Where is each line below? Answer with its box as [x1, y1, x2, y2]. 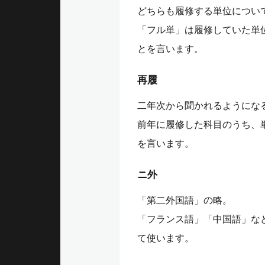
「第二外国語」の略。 [137, 195, 232, 205]
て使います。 [137, 232, 194, 243]
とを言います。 [137, 43, 203, 54]
